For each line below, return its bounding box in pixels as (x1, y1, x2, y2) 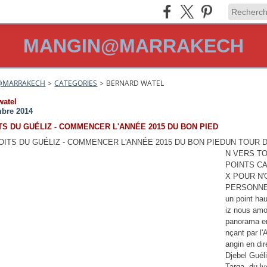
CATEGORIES (54, 78, 98, 88)
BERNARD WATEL (106, 78, 164, 88)
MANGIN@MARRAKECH (23, 35, 244, 57)
